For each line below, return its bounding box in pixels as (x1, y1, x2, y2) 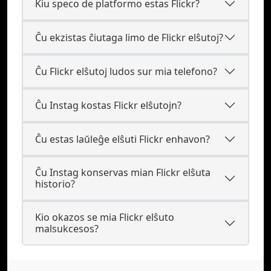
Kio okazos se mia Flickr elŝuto (35, 211, 174, 224)
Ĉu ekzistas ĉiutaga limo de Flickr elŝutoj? (35, 30, 223, 44)
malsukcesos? (35, 222, 99, 235)
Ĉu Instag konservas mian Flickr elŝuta (35, 166, 211, 179)
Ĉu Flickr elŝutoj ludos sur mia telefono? (35, 64, 217, 78)
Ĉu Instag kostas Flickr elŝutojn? (35, 98, 181, 112)
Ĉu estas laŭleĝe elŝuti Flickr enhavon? (35, 132, 210, 146)
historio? (35, 177, 75, 191)
